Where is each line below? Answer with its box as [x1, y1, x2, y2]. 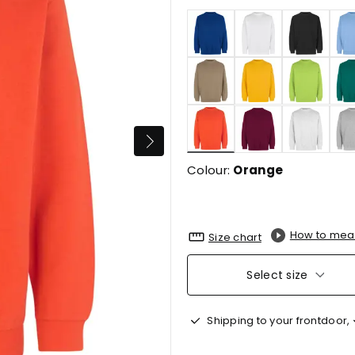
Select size [246, 267, 308, 283]
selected [210, 144, 261, 160]
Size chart [208, 229, 261, 245]
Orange [233, 162, 284, 178]
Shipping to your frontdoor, [204, 312, 350, 328]
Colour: [187, 162, 234, 178]
